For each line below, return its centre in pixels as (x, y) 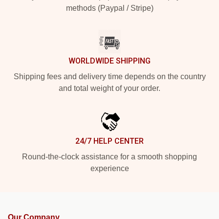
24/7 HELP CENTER (109, 141)
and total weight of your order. (109, 88)
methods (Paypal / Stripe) (109, 8)
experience (109, 168)
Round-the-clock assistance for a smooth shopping (109, 157)
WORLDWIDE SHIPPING (109, 61)
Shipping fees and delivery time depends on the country (109, 77)
